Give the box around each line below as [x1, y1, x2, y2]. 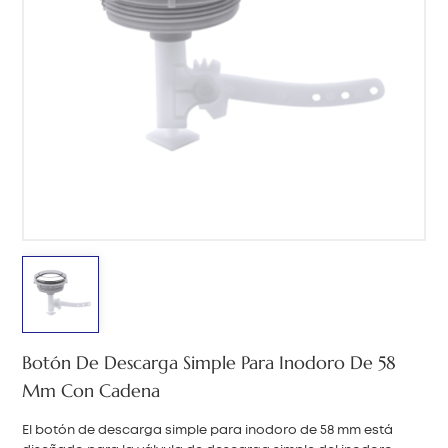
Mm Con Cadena [22, 378, 161, 402]
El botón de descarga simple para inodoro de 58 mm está [22, 424, 394, 436]
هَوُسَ [206, 71, 241, 86]
